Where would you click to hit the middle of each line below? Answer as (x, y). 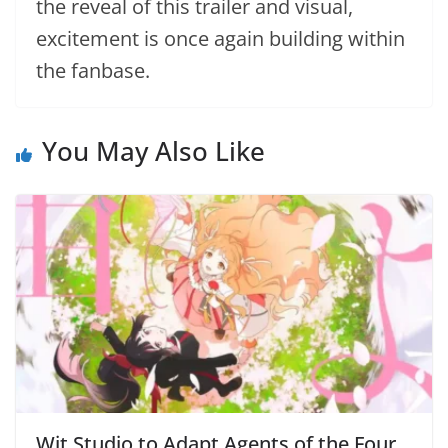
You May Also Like (153, 150)
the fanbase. (93, 70)
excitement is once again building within (220, 38)
